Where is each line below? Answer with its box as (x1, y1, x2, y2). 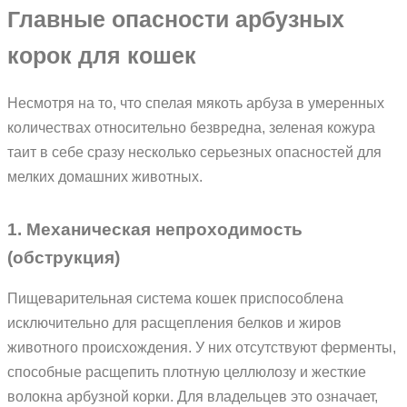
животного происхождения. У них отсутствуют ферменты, (7, 338, 396, 355)
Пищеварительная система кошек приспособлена (7, 289, 343, 306)
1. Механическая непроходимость (7, 219, 303, 239)
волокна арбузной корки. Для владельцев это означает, (7, 387, 378, 404)
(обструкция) (7, 247, 120, 267)
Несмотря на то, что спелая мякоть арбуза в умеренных (7, 94, 384, 111)
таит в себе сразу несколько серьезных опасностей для (7, 143, 382, 160)
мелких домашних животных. (7, 167, 203, 184)
